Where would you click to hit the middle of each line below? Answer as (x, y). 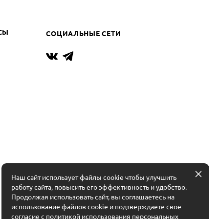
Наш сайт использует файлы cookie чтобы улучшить (94, 177)
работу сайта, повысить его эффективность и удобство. (99, 187)
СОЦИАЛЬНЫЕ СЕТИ (84, 33)
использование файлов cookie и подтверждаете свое (96, 207)
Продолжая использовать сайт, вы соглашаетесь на (93, 197)
